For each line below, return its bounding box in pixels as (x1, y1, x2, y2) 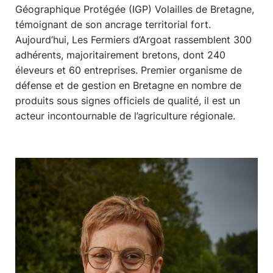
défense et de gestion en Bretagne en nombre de (15, 79, 242, 92)
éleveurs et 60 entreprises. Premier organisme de (15, 64, 243, 77)
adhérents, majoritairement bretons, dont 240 (15, 49, 226, 62)
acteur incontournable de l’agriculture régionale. (15, 110, 236, 122)
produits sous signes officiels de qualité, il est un (15, 94, 241, 107)
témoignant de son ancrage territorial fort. (15, 18, 211, 31)
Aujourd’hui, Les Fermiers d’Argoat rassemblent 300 (15, 34, 252, 46)
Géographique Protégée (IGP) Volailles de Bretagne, (15, 3, 255, 16)
